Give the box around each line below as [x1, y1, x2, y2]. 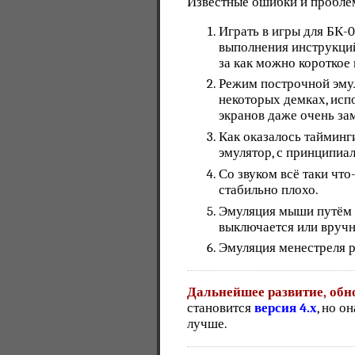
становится [187, 300, 255, 315]
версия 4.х [254, 300, 318, 315]
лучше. [187, 315, 228, 331]
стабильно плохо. [219, 181, 319, 197]
